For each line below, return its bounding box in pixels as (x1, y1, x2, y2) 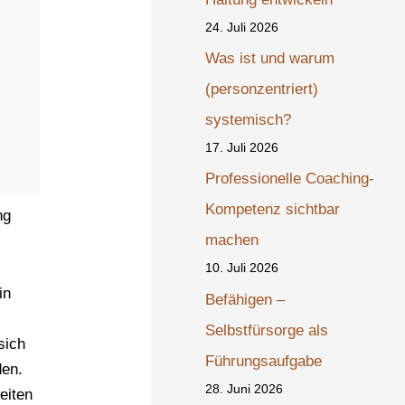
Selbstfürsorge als (205, 321, 329, 339)
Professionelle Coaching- (205, 170, 375, 188)
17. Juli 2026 (205, 140, 279, 155)
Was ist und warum (205, 50, 335, 68)
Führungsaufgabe (205, 352, 323, 370)
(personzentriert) (205, 80, 319, 99)
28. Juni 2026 (205, 381, 284, 396)
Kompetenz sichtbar (205, 201, 341, 219)
